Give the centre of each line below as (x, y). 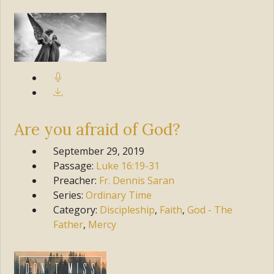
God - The (210, 209)
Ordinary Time (119, 195)
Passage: (75, 165)
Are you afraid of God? (98, 130)
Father (68, 224)
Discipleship (128, 209)
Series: (70, 195)
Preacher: (76, 180)
